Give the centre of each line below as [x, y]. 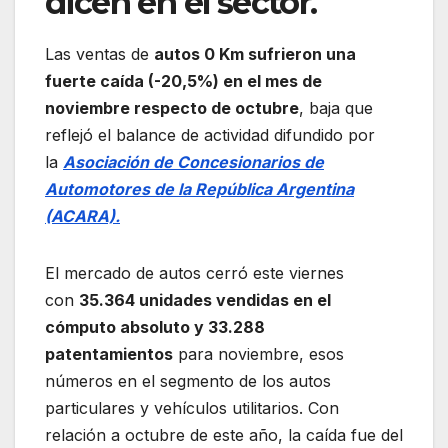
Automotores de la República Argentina [199, 188]
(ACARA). [82, 215]
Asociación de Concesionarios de [193, 161]
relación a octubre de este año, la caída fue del [224, 434]
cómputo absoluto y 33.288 [155, 326]
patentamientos [109, 353]
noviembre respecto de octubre [172, 107]
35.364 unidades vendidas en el [205, 299]
